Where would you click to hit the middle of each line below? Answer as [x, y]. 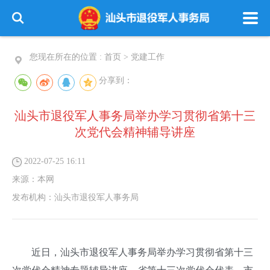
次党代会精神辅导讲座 [135, 132]
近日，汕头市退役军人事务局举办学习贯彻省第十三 [133, 252]
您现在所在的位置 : [67, 57]
